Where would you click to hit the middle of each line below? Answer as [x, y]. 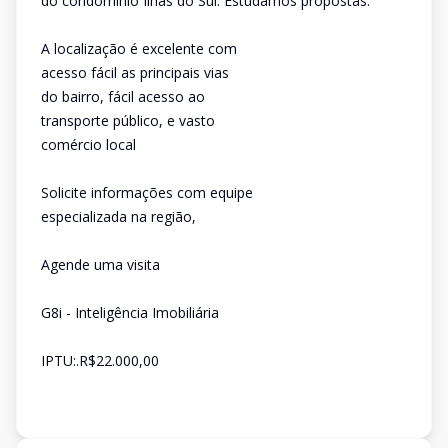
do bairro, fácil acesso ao [123, 96]
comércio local [88, 144]
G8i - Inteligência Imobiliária [130, 312]
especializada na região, [118, 216]
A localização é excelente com [139, 48]
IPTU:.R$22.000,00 [100, 360]
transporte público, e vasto [128, 120]
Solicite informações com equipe [147, 192]
